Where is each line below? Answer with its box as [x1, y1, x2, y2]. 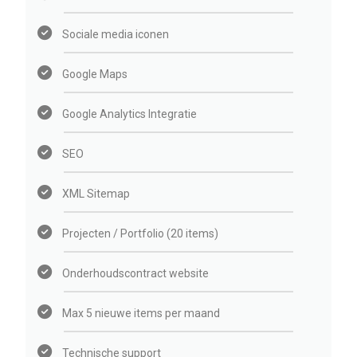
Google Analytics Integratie [62, 108, 198, 121]
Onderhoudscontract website [62, 267, 210, 280]
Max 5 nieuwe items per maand [62, 307, 221, 320]
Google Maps [62, 68, 128, 81]
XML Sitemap [62, 187, 131, 201]
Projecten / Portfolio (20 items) [62, 227, 219, 241]
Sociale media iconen [62, 28, 170, 41]
